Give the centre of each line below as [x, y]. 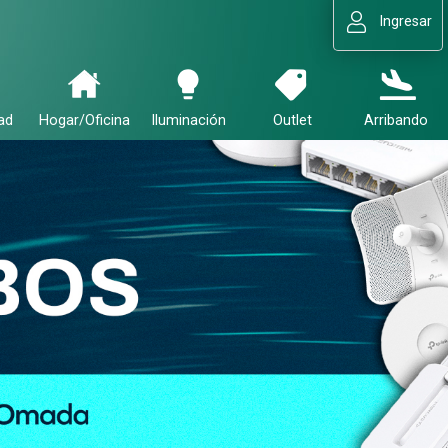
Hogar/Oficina [84, 120]
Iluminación [188, 120]
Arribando [396, 120]
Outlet [292, 120]
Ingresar [405, 21]
